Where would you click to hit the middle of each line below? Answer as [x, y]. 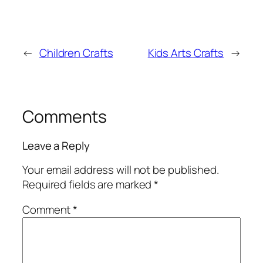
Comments [65, 116]
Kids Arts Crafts [186, 53]
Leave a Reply [56, 146]
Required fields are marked [88, 184]
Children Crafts [76, 53]
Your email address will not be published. [121, 169]
